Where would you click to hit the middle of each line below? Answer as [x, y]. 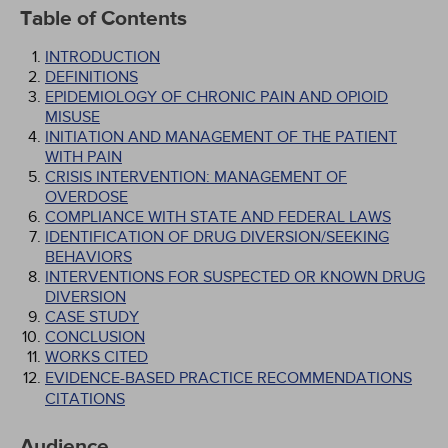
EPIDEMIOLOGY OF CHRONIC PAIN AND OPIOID [216, 97]
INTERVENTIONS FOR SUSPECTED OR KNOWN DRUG [235, 277]
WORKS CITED [96, 357]
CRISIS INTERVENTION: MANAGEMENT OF [196, 177]
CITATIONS [85, 399]
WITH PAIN [83, 157]
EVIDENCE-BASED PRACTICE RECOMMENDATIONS [228, 378]
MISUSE [72, 117]
